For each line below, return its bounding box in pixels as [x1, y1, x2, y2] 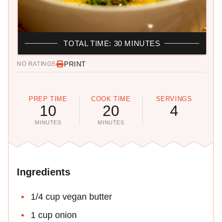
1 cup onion [31, 210, 77, 220]
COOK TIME [91, 95, 131, 103]
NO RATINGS [17, 60, 56, 67]
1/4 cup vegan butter [31, 191, 112, 202]
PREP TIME [29, 95, 67, 103]
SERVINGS [156, 95, 192, 103]
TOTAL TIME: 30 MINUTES [63, 39, 161, 48]
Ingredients [17, 166, 70, 177]
